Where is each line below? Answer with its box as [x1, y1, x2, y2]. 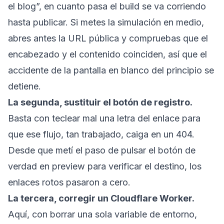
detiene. [8, 80, 41, 91]
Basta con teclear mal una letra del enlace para [8, 112, 200, 123]
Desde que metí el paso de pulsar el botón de [8, 144, 195, 155]
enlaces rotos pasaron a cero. [8, 176, 130, 187]
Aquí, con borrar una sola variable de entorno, [8, 208, 197, 219]
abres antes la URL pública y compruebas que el [8, 32, 208, 43]
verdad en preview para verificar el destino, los [8, 160, 201, 171]
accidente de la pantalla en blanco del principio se [8, 64, 214, 75]
